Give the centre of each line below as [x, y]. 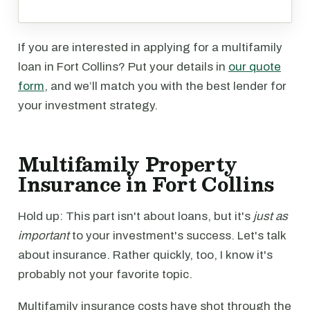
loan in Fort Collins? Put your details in [123, 67]
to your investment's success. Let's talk [177, 236]
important [44, 236]
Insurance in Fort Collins [146, 184]
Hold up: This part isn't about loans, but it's [136, 216]
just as [271, 216]
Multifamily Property [128, 164]
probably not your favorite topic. [105, 274]
